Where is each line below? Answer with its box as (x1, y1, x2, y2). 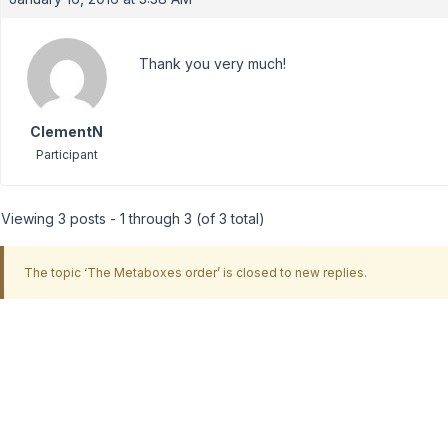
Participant (35, 147, 98, 162)
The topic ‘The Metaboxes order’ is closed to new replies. (23, 264, 367, 280)
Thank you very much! (139, 55, 286, 72)
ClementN (30, 123, 103, 140)
